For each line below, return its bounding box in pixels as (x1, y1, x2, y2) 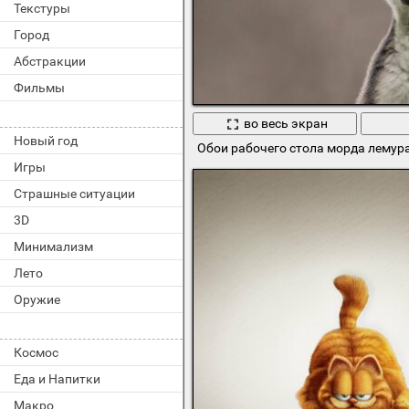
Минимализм (14, 239, 93, 254)
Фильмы (14, 80, 65, 95)
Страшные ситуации (14, 186, 135, 201)
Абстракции (14, 54, 86, 68)
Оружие (14, 292, 60, 307)
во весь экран (243, 116, 328, 131)
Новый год (14, 133, 78, 148)
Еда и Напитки (14, 372, 100, 386)
